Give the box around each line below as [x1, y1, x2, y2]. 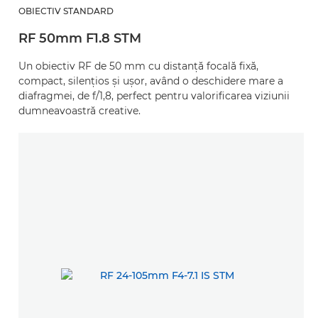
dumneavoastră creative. [18, 104, 141, 117]
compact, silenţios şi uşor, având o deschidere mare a [18, 75, 283, 87]
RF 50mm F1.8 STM [18, 31, 141, 46]
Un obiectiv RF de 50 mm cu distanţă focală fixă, [18, 60, 258, 72]
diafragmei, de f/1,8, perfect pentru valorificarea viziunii [18, 89, 290, 102]
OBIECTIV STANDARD [18, 6, 114, 16]
